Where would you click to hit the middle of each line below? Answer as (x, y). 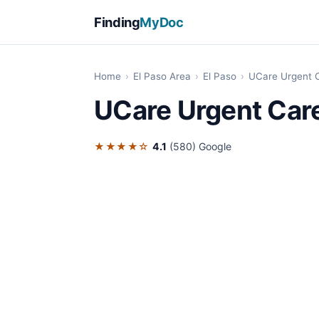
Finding (117, 22)
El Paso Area (162, 76)
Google (215, 147)
